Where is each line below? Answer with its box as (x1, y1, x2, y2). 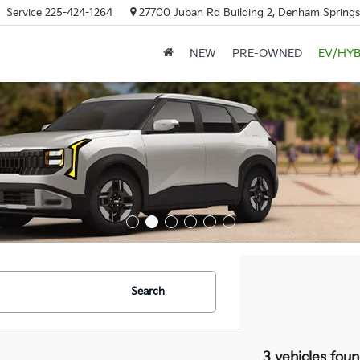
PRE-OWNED (231, 47, 302, 61)
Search (130, 285, 165, 298)
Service (6, 6, 42, 19)
